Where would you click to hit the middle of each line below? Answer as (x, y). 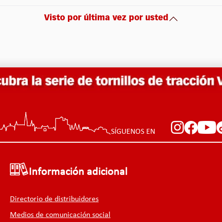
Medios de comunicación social (60, 215)
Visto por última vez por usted (106, 19)
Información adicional (78, 172)
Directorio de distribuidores (54, 199)
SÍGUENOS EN (133, 132)
